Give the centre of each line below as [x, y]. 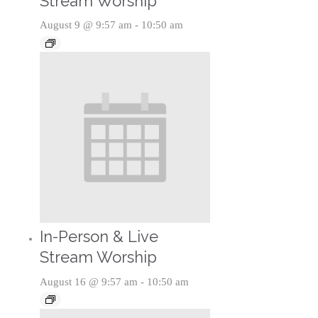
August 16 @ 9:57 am [88, 281]
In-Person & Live [99, 237]
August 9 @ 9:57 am [86, 25]
